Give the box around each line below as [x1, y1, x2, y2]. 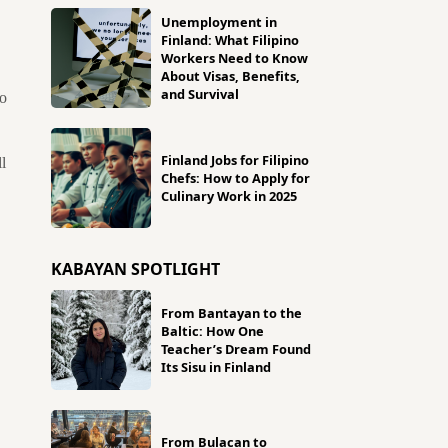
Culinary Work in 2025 [161, 187, 297, 205]
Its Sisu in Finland [161, 358, 271, 376]
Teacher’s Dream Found [161, 340, 311, 358]
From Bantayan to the [161, 304, 302, 322]
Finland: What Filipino [161, 31, 299, 49]
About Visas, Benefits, [161, 67, 300, 85]
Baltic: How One [161, 322, 264, 340]
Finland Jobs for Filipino [161, 151, 309, 169]
